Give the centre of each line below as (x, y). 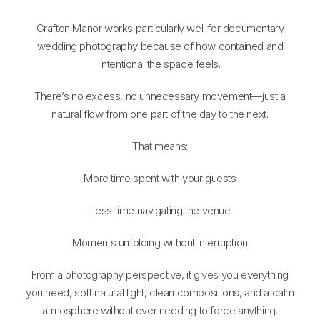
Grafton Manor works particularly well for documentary (160, 28)
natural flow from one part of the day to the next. (160, 114)
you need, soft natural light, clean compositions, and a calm (160, 292)
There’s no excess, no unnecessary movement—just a (160, 96)
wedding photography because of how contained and (160, 46)
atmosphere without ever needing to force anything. (160, 310)
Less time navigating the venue (160, 210)
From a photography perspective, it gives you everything (160, 274)
